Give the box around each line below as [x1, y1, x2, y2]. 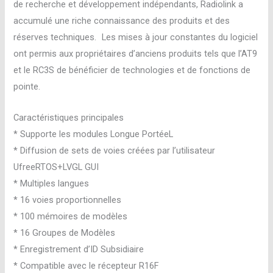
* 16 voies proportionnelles [13, 194, 122, 205]
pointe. [13, 81, 41, 93]
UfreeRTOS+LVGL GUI [13, 161, 99, 172]
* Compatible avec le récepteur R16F [13, 260, 160, 271]
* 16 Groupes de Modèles [13, 227, 116, 238]
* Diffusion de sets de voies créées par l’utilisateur [13, 144, 216, 156]
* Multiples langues [13, 177, 90, 189]
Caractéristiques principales [13, 112, 124, 123]
